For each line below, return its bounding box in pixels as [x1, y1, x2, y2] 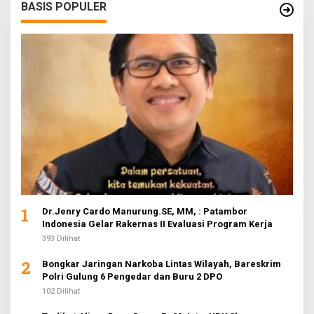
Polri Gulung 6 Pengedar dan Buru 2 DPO [42, 271, 222, 282]
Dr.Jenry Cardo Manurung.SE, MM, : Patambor [42, 205, 247, 217]
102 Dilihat [42, 286, 80, 296]
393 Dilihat [42, 233, 80, 243]
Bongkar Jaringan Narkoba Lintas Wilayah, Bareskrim [42, 258, 281, 269]
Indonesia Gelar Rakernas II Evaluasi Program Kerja [42, 218, 273, 229]
